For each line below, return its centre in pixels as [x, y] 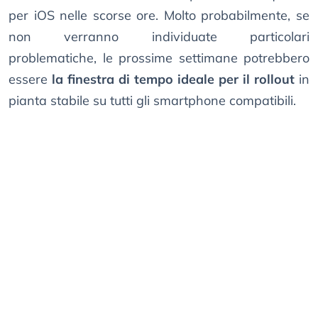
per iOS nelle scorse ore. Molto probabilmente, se [159, 16]
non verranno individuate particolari [159, 37]
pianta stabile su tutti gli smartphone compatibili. [152, 101]
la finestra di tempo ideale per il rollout [173, 79]
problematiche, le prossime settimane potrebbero [159, 58]
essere [30, 79]
